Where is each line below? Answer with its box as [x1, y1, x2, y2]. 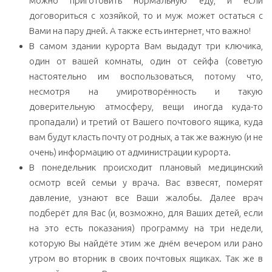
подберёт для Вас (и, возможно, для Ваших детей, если [29, 207, 263, 218]
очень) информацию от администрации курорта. [29, 146, 231, 157]
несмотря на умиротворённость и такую [29, 86, 263, 97]
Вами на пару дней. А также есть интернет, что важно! [29, 25, 251, 36]
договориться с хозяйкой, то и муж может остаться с [29, 10, 263, 21]
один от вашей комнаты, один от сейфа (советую [29, 55, 263, 66]
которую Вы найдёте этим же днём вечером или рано [29, 237, 263, 248]
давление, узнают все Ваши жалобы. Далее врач [29, 192, 263, 203]
